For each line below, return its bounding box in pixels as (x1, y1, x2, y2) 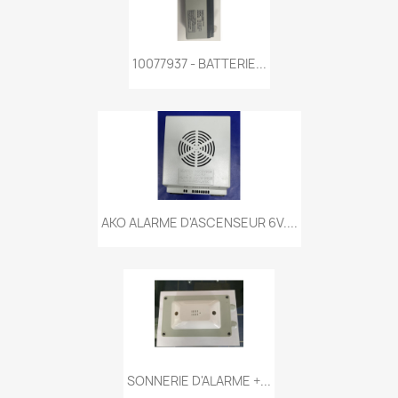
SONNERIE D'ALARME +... (127, 372, 271, 390)
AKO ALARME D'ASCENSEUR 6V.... (100, 213, 298, 231)
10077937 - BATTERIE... (131, 55, 267, 73)
